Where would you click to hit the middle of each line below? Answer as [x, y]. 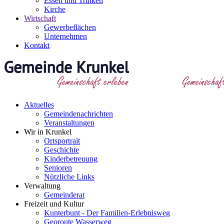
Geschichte [61, 150]
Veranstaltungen [69, 123]
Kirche [55, 9]
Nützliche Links [69, 177]
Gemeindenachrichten [78, 114]
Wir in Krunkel [48, 132]
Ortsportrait [62, 141]
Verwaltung [42, 186]
